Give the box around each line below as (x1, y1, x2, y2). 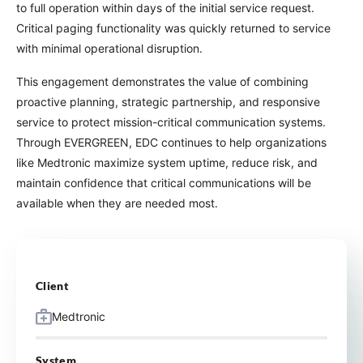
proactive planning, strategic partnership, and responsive (16, 95, 320, 109)
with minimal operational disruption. (16, 41, 203, 56)
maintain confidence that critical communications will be (16, 176, 311, 190)
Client (36, 279, 69, 293)
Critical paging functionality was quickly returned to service (16, 21, 331, 36)
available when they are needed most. (16, 196, 218, 211)
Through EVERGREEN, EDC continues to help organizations (16, 135, 327, 150)
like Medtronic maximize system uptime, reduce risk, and (16, 156, 318, 170)
